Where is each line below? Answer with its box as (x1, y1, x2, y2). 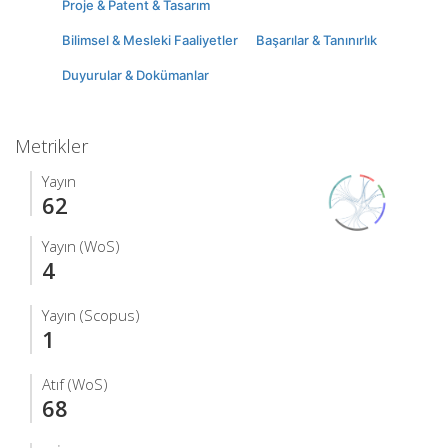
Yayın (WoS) (42, 235, 120, 256)
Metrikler (15, 133, 88, 158)
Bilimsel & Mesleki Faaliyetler (62, 31, 238, 48)
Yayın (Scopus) (42, 304, 140, 325)
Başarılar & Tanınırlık (256, 31, 377, 48)
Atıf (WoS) (42, 373, 108, 394)
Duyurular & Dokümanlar (62, 66, 209, 83)
